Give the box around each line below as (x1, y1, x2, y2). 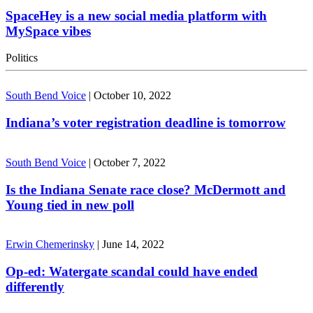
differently (6, 279, 64, 294)
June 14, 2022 (102, 238, 164, 251)
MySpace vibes (6, 23, 91, 38)
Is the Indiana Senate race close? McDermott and (6, 182, 286, 197)
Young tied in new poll (6, 197, 134, 212)
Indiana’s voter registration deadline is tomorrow (6, 115, 286, 131)
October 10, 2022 (94, 89, 171, 102)
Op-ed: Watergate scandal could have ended (6, 264, 258, 279)
